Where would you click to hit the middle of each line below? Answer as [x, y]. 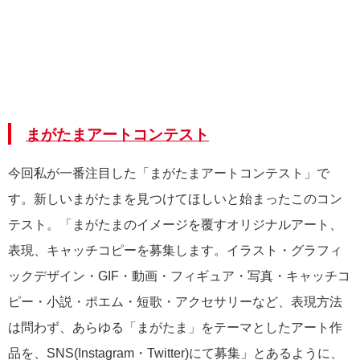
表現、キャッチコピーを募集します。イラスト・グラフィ [175, 251]
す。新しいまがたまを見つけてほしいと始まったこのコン [175, 199]
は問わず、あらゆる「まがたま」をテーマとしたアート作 [175, 328]
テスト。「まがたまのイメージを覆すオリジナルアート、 [175, 225]
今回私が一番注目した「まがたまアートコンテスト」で [169, 174]
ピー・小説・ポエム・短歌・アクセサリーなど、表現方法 [175, 302]
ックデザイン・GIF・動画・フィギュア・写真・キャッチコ [179, 276]
